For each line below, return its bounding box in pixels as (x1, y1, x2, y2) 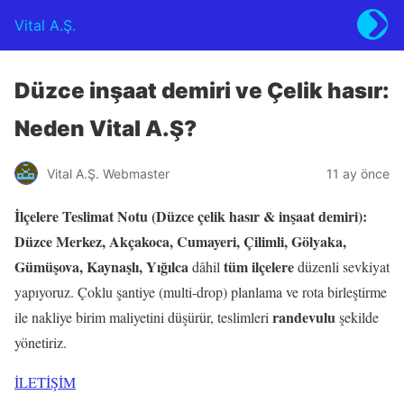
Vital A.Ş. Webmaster (47, 165, 170, 181)
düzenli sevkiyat (294, 257, 390, 276)
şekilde (335, 308, 379, 326)
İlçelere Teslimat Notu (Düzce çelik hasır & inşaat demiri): (14, 206, 367, 226)
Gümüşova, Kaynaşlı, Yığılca (14, 256, 188, 277)
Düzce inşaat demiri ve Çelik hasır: (14, 78, 390, 104)
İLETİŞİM (14, 372, 76, 391)
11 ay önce (326, 165, 390, 181)
